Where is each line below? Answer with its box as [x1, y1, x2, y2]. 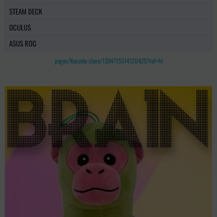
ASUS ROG [9, 38, 36, 49]
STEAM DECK [9, 6, 42, 17]
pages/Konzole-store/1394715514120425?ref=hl [54, 56, 163, 66]
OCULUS [9, 22, 31, 33]
